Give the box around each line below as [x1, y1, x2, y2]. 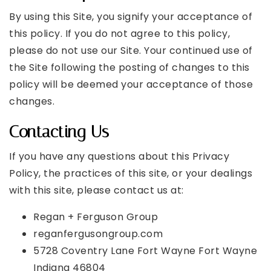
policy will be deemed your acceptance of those [9, 77, 253, 91]
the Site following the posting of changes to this [9, 60, 250, 74]
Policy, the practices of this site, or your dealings [9, 166, 252, 180]
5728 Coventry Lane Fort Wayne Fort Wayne [33, 244, 257, 258]
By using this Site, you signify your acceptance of [9, 10, 252, 24]
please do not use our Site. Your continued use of [9, 44, 253, 57]
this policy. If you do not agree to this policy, [9, 27, 230, 41]
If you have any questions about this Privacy [9, 149, 229, 163]
